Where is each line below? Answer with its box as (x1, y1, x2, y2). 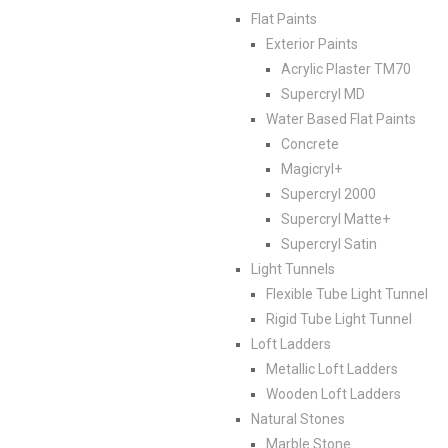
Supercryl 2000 (281, 185, 376, 202)
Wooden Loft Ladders (266, 385, 401, 402)
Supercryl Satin (281, 235, 377, 252)
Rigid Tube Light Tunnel (266, 310, 412, 327)
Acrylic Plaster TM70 (281, 60, 411, 77)
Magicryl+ (281, 160, 342, 177)
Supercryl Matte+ (281, 210, 390, 227)
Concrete (281, 135, 339, 152)
